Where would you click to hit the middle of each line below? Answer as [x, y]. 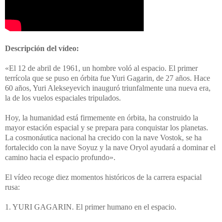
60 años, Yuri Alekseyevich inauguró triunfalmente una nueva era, [108, 88]
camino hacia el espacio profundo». [60, 158]
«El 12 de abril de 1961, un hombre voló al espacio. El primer [101, 68]
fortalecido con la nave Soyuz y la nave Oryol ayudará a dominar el [110, 148]
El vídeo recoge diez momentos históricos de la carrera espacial [103, 177]
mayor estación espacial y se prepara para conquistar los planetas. [107, 128]
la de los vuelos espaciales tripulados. [64, 98]
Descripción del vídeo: [42, 49]
